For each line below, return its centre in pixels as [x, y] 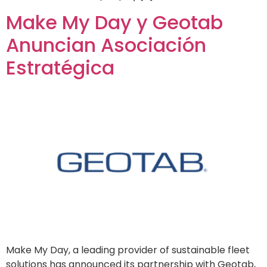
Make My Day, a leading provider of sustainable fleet [128, 250]
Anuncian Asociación [106, 45]
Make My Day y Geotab [114, 23]
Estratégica [60, 68]
